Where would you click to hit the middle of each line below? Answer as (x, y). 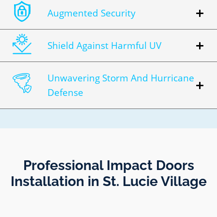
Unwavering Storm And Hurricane (121, 78)
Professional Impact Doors (108, 166)
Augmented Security (92, 13)
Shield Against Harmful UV (104, 46)
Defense (65, 93)
